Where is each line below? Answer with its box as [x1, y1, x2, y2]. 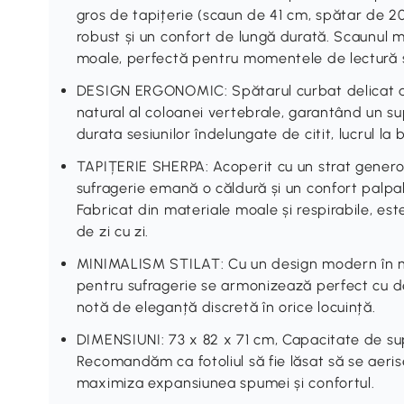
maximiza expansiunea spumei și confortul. [76, 373, 375, 391]
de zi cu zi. [76, 222, 150, 240]
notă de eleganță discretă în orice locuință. [76, 298, 376, 316]
